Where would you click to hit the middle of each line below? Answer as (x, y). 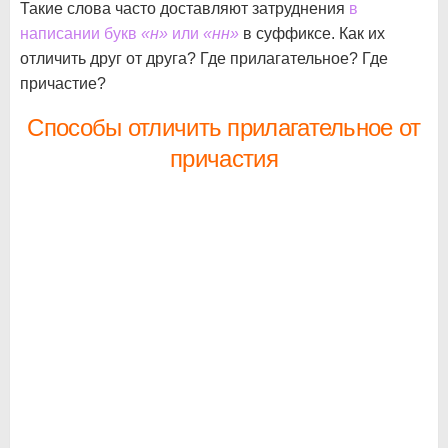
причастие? (63, 83)
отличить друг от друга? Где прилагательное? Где (204, 58)
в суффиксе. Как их (312, 33)
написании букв (80, 33)
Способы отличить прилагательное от (224, 127)
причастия (224, 158)
